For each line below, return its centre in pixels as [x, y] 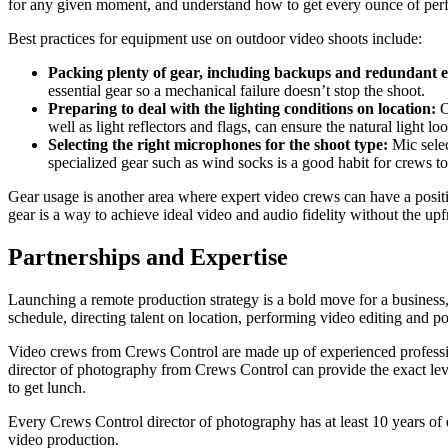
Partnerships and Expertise [148, 256]
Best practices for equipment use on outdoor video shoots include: [215, 38]
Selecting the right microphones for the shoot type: [220, 144]
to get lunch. [49, 387]
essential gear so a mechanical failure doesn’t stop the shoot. [238, 90]
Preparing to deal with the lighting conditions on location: [244, 108]
